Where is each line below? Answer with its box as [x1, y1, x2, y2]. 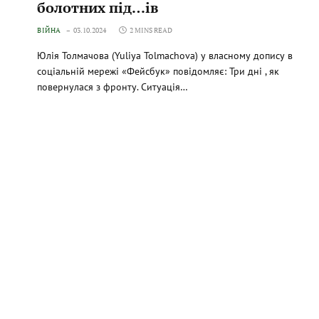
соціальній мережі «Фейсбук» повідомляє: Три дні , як [37, 64, 279, 78]
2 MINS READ [129, 25, 172, 35]
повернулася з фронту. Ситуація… [37, 80, 188, 93]
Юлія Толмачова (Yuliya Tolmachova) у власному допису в [37, 48, 293, 62]
